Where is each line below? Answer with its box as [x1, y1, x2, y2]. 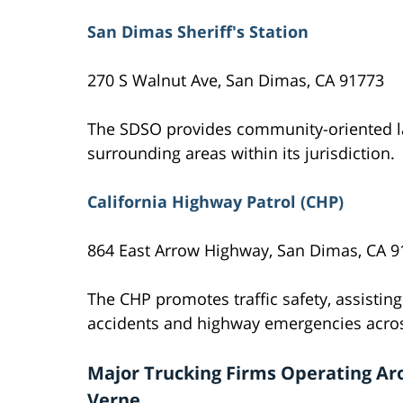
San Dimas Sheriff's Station [87, 21, 309, 43]
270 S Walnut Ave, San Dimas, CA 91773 [87, 69, 384, 92]
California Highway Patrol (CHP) [87, 191, 344, 213]
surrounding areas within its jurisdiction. [87, 142, 395, 165]
